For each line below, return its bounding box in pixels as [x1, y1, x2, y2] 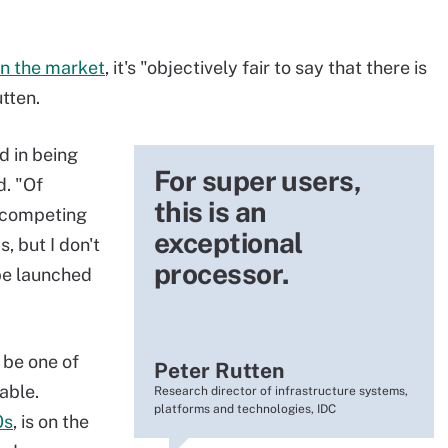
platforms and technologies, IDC [154, 402, 336, 416]
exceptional [154, 226, 303, 259]
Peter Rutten [154, 358, 284, 383]
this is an [154, 195, 267, 228]
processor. [154, 257, 290, 290]
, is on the [13, 411, 89, 432]
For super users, [154, 164, 362, 197]
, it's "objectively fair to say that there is [105, 57, 427, 78]
